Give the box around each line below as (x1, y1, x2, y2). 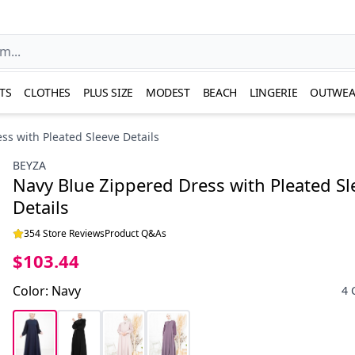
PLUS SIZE (83, 85, 133, 100)
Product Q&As (105, 227, 166, 240)
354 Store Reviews (24, 227, 105, 240)
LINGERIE (250, 85, 298, 100)
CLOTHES (24, 85, 71, 100)
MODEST (145, 85, 190, 100)
